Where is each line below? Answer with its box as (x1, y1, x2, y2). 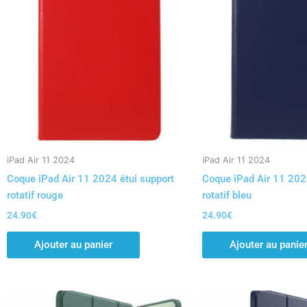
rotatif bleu (202, 188, 251, 201)
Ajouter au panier (34, 238, 112, 251)
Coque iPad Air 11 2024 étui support (7, 172, 174, 185)
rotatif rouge (7, 188, 63, 201)
